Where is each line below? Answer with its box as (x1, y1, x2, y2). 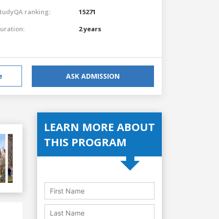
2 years (79, 24, 101, 33)
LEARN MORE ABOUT (44, 119, 155, 134)
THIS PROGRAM (44, 134, 127, 149)
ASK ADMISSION (66, 71, 120, 81)
